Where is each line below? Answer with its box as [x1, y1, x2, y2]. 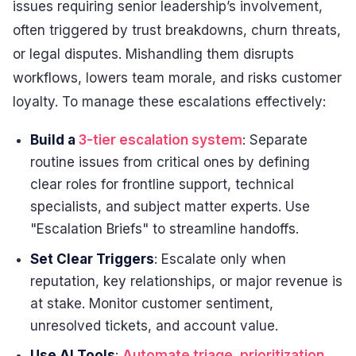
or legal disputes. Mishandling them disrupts [13, 45, 294, 62]
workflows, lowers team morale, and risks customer [13, 69, 342, 86]
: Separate [242, 132, 308, 149]
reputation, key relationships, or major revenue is [30, 273, 343, 289]
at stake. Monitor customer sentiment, [30, 295, 274, 311]
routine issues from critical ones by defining [30, 154, 311, 171]
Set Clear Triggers [30, 250, 155, 267]
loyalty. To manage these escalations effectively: [13, 93, 326, 110]
